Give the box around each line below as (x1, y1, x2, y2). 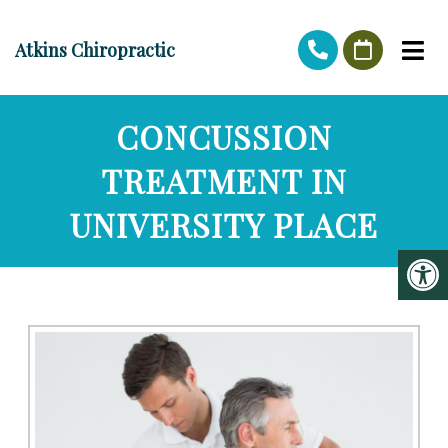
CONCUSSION (116, 115, 332, 158)
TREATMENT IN (101, 159, 347, 202)
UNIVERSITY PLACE (70, 203, 378, 246)
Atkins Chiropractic (15, 38, 175, 62)
